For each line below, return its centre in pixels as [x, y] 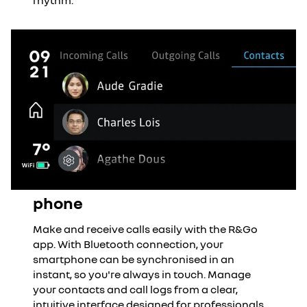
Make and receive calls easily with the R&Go [145, 229]
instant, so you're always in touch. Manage [142, 274]
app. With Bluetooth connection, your [128, 244]
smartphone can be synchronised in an [134, 259]
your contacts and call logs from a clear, [135, 289]
